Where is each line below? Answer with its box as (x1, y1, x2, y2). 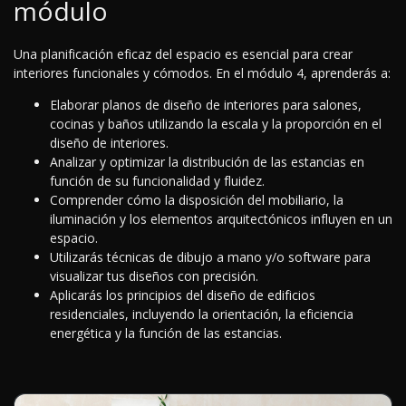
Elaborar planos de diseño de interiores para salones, (50, 96, 362, 114)
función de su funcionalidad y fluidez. (50, 172, 265, 190)
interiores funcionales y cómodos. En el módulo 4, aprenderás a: (14, 64, 391, 82)
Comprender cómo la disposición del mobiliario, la (50, 191, 343, 209)
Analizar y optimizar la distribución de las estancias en (50, 153, 364, 171)
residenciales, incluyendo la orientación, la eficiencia (50, 305, 353, 324)
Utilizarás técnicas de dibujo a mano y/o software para (50, 248, 371, 266)
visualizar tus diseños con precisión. (50, 267, 258, 285)
